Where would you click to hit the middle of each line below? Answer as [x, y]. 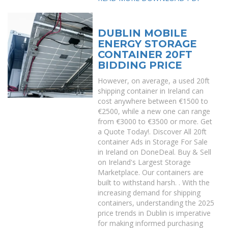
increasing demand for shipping [149, 193]
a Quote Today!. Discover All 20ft [152, 132]
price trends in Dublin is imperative [154, 213]
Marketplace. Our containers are [151, 172]
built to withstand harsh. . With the [154, 182]
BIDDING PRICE [140, 65]
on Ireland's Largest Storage [145, 162]
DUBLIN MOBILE [142, 33]
